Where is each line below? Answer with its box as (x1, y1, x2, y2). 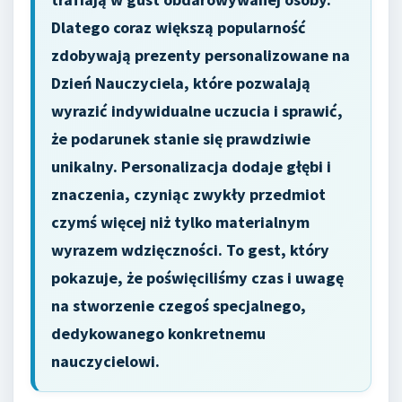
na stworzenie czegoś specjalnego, (51, 295, 306, 316)
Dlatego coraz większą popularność (51, 17, 306, 38)
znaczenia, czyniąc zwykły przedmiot (51, 184, 326, 205)
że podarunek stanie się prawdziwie (51, 128, 310, 149)
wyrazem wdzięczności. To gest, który (51, 240, 329, 260)
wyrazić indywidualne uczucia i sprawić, (51, 100, 343, 121)
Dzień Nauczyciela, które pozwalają (51, 73, 310, 93)
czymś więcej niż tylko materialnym (51, 212, 310, 232)
